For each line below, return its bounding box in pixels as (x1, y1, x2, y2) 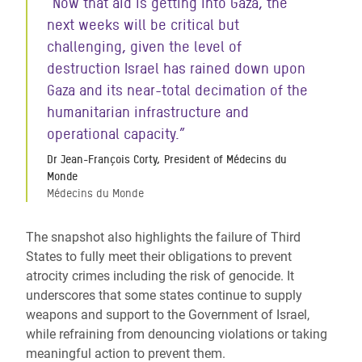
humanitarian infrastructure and (47, 103, 249, 120)
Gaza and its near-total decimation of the (47, 82, 308, 99)
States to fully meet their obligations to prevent (26, 249, 292, 264)
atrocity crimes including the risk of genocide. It (26, 268, 294, 284)
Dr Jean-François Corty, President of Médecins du (47, 153, 287, 166)
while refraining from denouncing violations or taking (26, 326, 327, 342)
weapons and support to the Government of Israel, (26, 307, 309, 322)
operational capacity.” (47, 125, 185, 142)
